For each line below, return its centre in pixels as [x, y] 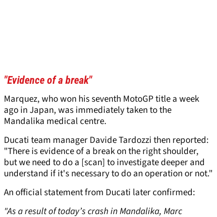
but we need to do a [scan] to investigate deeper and [104, 163]
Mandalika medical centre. [55, 122]
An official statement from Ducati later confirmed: [100, 193]
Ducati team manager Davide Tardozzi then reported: [106, 140]
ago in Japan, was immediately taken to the [88, 110]
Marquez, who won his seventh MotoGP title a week [101, 99]
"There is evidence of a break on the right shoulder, [101, 152]
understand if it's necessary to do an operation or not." [108, 174]
